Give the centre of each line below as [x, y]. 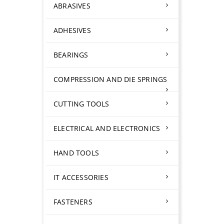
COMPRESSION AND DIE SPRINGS [110, 79]
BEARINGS [71, 55]
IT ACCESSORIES [81, 177]
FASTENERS [73, 202]
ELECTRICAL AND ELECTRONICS [107, 128]
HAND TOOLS [76, 153]
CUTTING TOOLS [81, 104]
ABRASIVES [72, 6]
